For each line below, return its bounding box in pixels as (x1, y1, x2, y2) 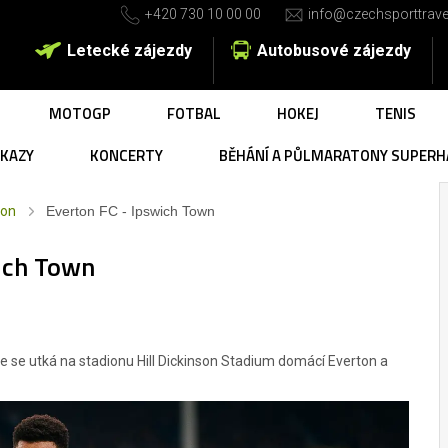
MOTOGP (49, 102, 111, 125)
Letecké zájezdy (67, 41, 192, 60)
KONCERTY (90, 144, 163, 167)
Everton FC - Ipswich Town (46, 203, 215, 219)
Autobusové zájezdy (257, 41, 411, 60)
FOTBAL (167, 102, 221, 125)
